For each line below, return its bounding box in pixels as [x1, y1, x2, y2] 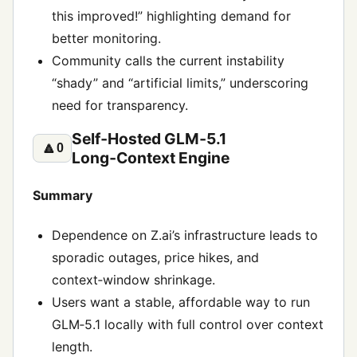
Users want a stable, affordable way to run [52, 293, 310, 310]
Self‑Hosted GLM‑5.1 [72, 129, 227, 149]
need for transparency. [52, 97, 188, 114]
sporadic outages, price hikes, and [52, 249, 259, 265]
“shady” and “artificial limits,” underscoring [52, 75, 308, 92]
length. [52, 338, 92, 355]
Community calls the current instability [52, 53, 284, 69]
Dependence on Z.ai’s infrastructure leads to [52, 226, 318, 243]
